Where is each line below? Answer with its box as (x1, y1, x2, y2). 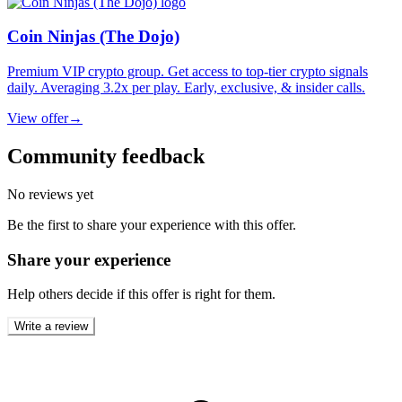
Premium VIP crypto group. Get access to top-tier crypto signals (7, 64, 368, 80)
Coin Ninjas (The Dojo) (7, 27, 179, 47)
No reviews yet (7, 186, 93, 202)
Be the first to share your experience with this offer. (7, 216, 296, 232)
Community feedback (7, 144, 205, 169)
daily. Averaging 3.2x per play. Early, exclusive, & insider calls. (7, 80, 365, 96)
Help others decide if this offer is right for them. (7, 286, 275, 302)
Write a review (14, 319, 88, 334)
